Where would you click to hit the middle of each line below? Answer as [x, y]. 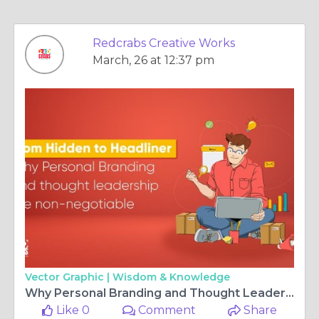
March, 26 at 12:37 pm [153, 60]
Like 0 [72, 310]
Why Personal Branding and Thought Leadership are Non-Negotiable [290, 293]
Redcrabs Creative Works [164, 43]
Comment [166, 310]
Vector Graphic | [69, 277]
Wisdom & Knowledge [171, 277]
